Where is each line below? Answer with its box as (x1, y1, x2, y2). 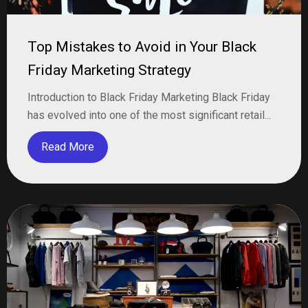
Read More (41, 140, 94, 153)
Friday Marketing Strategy (27, 62, 191, 78)
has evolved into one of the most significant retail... (27, 109, 271, 122)
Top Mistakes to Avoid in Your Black (27, 38, 256, 55)
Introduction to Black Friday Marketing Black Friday (27, 91, 270, 104)
